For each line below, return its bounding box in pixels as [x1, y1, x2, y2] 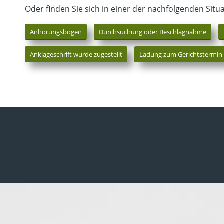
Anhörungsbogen [30, 27, 82, 36]
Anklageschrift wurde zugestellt [30, 49, 122, 59]
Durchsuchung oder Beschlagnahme [99, 27, 206, 36]
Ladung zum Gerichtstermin [139, 49, 222, 59]
